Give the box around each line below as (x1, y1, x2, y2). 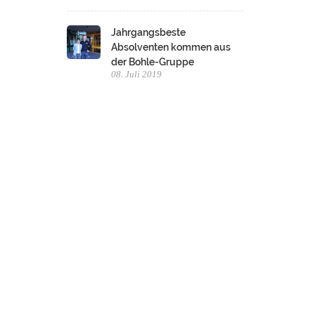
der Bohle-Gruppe (111, 56, 195, 67)
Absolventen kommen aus (111, 41, 231, 53)
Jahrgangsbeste (111, 27, 186, 38)
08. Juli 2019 (111, 69, 162, 79)
